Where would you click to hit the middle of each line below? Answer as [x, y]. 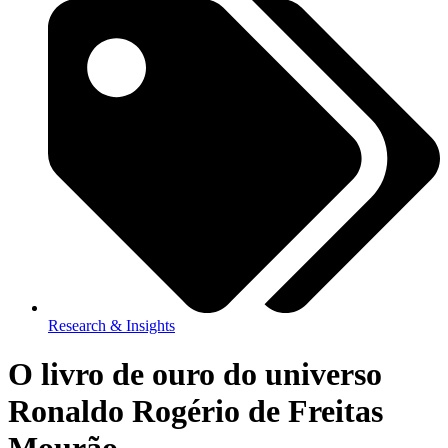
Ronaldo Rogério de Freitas [195, 411]
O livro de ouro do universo [195, 374]
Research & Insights [111, 325]
